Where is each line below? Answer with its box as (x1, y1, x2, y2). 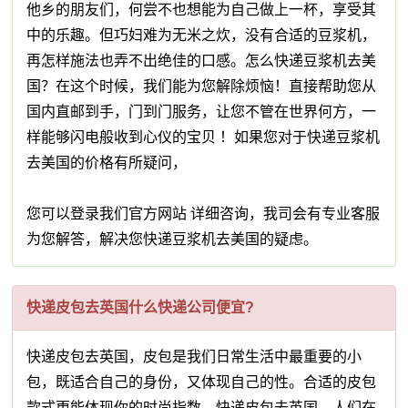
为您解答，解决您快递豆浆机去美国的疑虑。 (26, 231, 326, 248)
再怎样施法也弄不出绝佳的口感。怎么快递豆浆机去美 (26, 53, 377, 69)
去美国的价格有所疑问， (26, 155, 188, 171)
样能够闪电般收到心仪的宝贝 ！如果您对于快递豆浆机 (26, 129, 381, 146)
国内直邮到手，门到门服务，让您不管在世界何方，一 (26, 104, 377, 120)
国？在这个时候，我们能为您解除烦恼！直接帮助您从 (26, 78, 377, 95)
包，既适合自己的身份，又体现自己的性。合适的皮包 (26, 374, 377, 391)
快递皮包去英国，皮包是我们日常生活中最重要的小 (26, 349, 362, 365)
